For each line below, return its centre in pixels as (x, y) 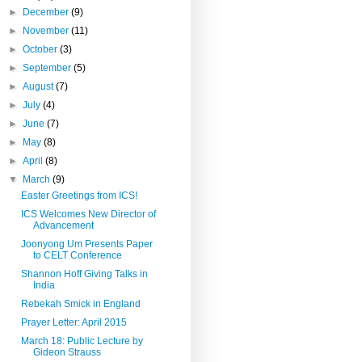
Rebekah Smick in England (80, 303)
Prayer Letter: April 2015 (74, 322)
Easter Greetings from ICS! (79, 195)
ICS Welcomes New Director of (88, 214)
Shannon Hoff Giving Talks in (84, 274)
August (40, 86)
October (42, 49)
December (47, 12)
